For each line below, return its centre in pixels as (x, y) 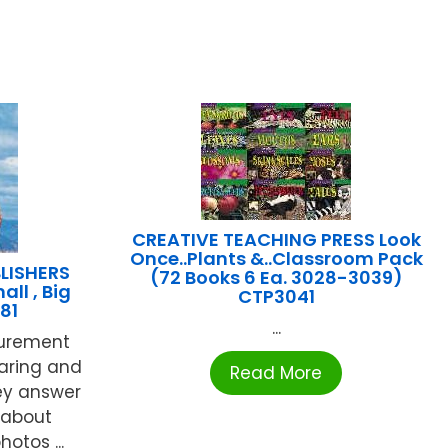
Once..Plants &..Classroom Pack (276, 258)
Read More (276, 372)
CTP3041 (276, 296)
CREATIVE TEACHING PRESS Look (276, 239)
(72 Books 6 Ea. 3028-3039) (276, 277)
